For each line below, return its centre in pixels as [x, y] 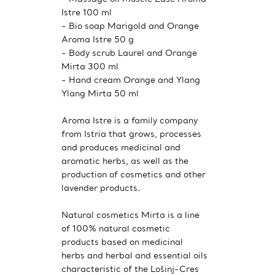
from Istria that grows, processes [131, 134]
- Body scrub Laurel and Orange [129, 53]
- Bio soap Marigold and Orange [130, 26]
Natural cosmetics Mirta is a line [130, 215]
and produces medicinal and [121, 147]
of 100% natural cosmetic [116, 228]
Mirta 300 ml [90, 66]
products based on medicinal [122, 242]
